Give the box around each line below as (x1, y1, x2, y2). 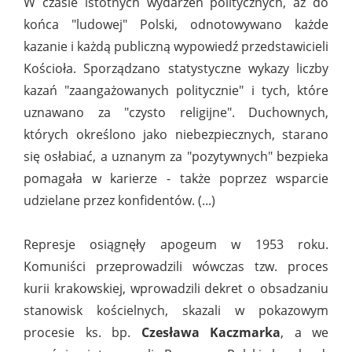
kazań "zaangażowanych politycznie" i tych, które (24, 82, 328, 100)
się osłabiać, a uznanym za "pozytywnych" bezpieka (24, 148, 328, 166)
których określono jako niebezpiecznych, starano (24, 126, 328, 144)
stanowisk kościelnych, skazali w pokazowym (24, 302, 328, 320)
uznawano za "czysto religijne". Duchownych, (24, 104, 328, 122)
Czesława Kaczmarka (141, 324, 280, 342)
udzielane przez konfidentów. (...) (24, 192, 215, 210)
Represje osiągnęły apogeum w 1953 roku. (24, 236, 328, 254)
